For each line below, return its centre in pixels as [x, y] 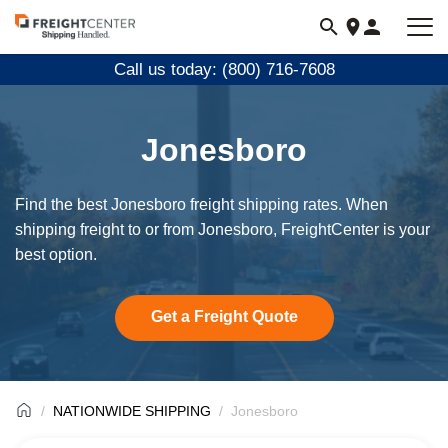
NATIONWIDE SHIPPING [132, 411]
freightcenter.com [79, 53]
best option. [56, 254]
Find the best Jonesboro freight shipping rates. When [201, 204]
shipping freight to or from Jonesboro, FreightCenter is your [222, 229]
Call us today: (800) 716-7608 [224, 69]
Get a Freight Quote [224, 316]
